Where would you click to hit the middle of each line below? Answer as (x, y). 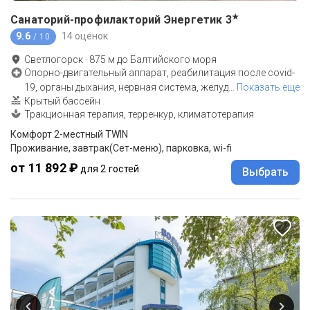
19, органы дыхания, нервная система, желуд (126, 87)
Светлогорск (54, 59)
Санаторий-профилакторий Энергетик (117, 19)
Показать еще (268, 87)
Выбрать (265, 172)
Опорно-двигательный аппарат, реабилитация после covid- (159, 72)
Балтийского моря (173, 59)
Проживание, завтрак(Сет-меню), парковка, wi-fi (121, 148)
